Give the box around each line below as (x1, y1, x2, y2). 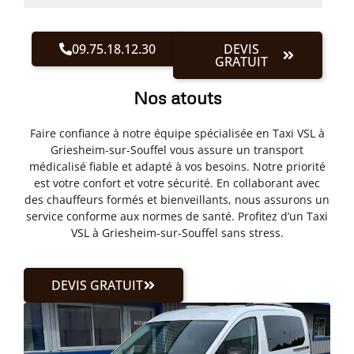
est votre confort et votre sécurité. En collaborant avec (34, 175, 320, 190)
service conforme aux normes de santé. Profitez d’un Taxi (26, 208, 328, 224)
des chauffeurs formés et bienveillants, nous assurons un (24, 191, 330, 207)
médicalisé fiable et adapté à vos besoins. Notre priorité (28, 158, 326, 174)
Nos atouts (133, 86, 221, 108)
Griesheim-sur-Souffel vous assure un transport (51, 141, 303, 157)
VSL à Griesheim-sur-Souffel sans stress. (70, 224, 284, 240)
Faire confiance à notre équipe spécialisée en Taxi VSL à (29, 125, 325, 141)
